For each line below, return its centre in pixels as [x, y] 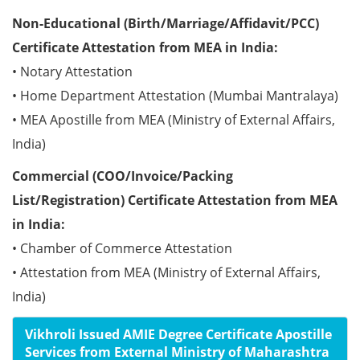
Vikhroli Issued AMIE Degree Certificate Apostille [178, 334]
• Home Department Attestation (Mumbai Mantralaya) [175, 96]
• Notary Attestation [72, 72]
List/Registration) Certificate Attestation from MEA [175, 200]
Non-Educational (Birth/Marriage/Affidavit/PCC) [166, 23]
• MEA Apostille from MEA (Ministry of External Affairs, [174, 120]
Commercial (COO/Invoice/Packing [123, 176]
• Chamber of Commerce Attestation [122, 248]
